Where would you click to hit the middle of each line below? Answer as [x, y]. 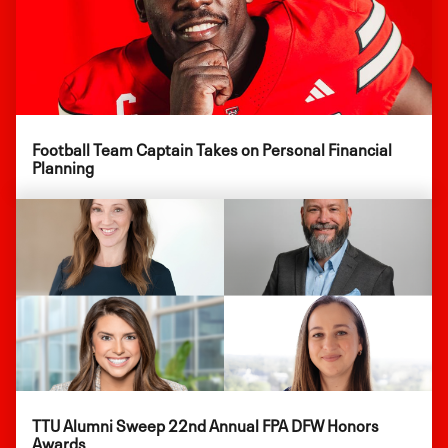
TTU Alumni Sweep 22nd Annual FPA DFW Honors [205, 423]
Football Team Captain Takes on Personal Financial [212, 147]
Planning [63, 165]
